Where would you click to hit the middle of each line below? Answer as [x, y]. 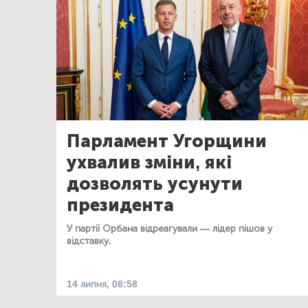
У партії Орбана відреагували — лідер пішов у [169, 228]
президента [120, 205]
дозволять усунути [155, 184]
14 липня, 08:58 [102, 284]
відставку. [89, 241]
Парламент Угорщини [167, 141]
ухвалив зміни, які [149, 162]
